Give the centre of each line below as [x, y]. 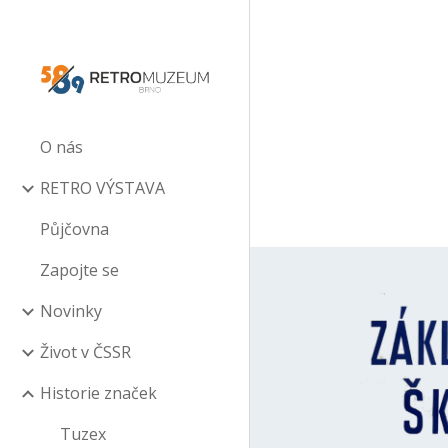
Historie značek [98, 393]
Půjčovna [74, 229]
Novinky [71, 311]
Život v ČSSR [85, 352]
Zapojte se [79, 270]
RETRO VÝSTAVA [102, 188]
